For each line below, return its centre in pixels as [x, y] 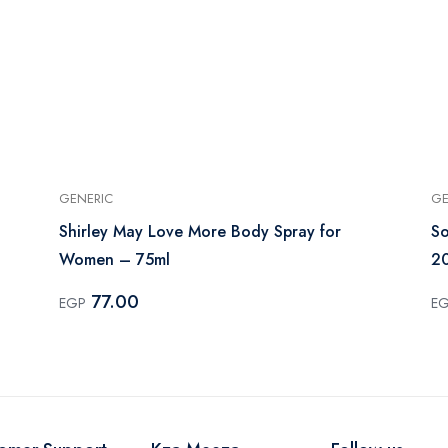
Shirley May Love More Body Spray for [200, 231]
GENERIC [86, 198]
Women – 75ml [114, 259]
